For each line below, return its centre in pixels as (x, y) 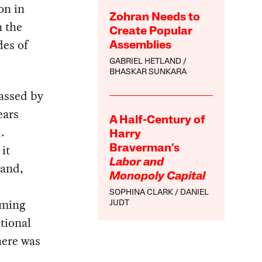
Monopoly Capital (158, 177)
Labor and (137, 163)
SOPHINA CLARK (142, 193)
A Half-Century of (158, 121)
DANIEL (195, 193)
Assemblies (141, 46)
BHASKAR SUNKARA (148, 73)
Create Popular (151, 32)
